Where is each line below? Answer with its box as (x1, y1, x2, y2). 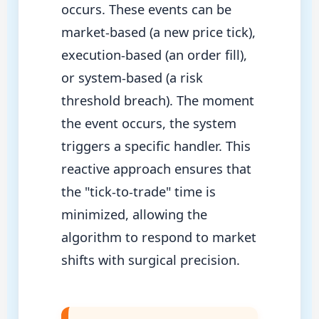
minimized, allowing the (61, 206, 207, 224)
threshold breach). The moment (61, 92, 254, 110)
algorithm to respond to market (61, 229, 256, 246)
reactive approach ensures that (61, 160, 251, 178)
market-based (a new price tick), (61, 23, 256, 41)
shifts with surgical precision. (61, 251, 240, 269)
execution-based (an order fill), (61, 46, 247, 64)
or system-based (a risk (61, 69, 203, 87)
